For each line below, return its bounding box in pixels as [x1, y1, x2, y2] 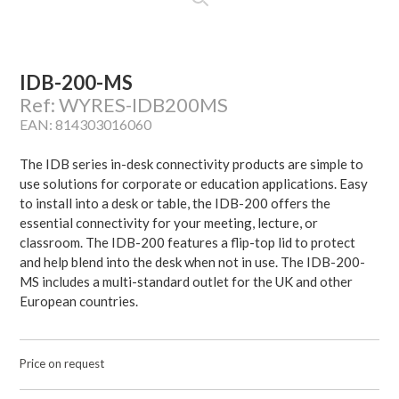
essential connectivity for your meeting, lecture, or [20, 215, 319, 232]
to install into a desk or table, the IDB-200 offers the [20, 195, 331, 212]
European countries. [20, 293, 139, 310]
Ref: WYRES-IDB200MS [20, 93, 229, 118]
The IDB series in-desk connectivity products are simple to [20, 156, 364, 173]
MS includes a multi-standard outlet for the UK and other [20, 273, 354, 290]
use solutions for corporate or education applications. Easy [20, 175, 369, 192]
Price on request [20, 356, 105, 371]
